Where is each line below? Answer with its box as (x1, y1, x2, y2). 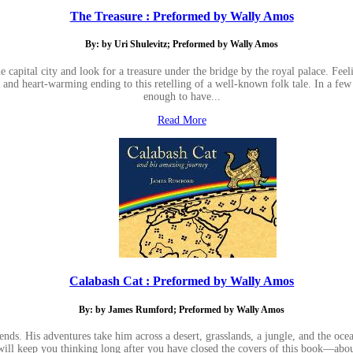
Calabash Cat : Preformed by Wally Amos (69, 273, 295, 289)
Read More (157, 113, 206, 126)
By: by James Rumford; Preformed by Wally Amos (79, 304, 285, 315)
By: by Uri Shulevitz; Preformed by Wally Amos (85, 39, 279, 50)
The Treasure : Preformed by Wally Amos (69, 9, 294, 24)
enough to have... (143, 90, 221, 102)
